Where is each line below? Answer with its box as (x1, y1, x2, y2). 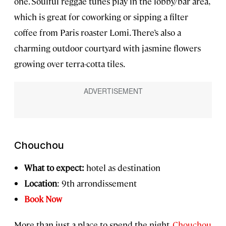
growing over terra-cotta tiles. (14, 58, 125, 69)
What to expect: (24, 162, 86, 174)
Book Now (24, 193, 62, 205)
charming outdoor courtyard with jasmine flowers (14, 42, 201, 53)
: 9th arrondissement (57, 178, 137, 189)
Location (24, 178, 57, 189)
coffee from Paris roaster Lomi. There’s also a (14, 26, 181, 38)
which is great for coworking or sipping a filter (14, 11, 188, 22)
